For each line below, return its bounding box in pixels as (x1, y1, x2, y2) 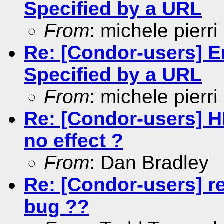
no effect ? (24, 129, 123, 151)
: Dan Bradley (89, 151, 209, 173)
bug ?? (24, 195, 89, 217)
